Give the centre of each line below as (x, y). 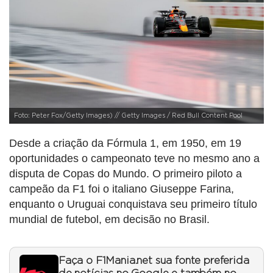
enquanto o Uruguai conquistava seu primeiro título (133, 204)
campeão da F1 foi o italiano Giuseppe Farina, (122, 189)
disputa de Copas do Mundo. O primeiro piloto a (126, 174)
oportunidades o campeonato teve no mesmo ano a (134, 159)
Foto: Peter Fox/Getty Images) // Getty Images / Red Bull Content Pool (128, 116)
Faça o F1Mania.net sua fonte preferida (154, 261)
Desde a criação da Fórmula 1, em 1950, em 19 (125, 144)
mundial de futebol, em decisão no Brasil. (109, 220)
